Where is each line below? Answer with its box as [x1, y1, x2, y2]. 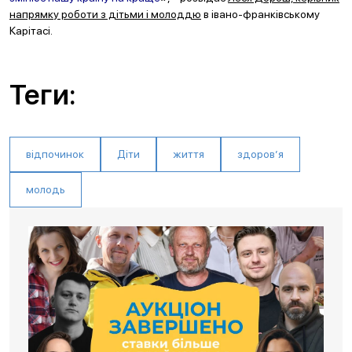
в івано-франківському [201, 8, 320, 20]
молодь [26, 183, 65, 196]
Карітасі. [9, 24, 53, 37]
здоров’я [237, 148, 284, 160]
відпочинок [26, 148, 84, 160]
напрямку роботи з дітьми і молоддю [9, 8, 201, 20]
